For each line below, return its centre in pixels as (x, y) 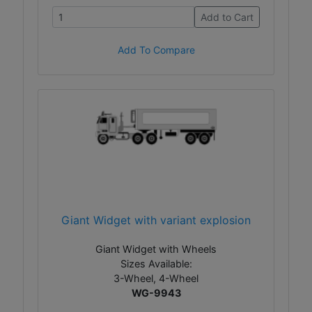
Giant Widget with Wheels (156, 249)
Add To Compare (156, 50)
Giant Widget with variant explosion (156, 220)
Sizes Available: (156, 264)
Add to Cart (227, 17)
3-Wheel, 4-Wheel (156, 279)
